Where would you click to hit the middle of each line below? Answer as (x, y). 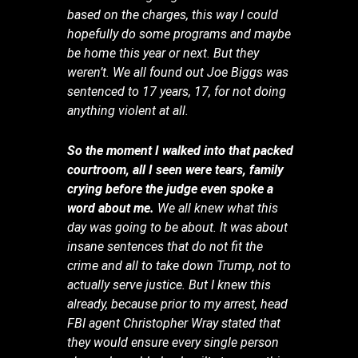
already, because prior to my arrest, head (178, 304)
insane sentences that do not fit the (165, 246)
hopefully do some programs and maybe (179, 34)
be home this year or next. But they (163, 54)
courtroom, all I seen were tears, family (176, 169)
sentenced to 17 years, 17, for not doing (177, 92)
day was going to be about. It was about (178, 227)
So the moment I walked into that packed (181, 150)
